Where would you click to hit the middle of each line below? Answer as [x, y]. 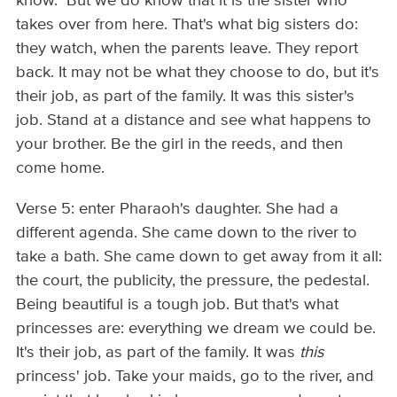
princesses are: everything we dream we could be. [196, 328]
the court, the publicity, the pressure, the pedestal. [193, 280]
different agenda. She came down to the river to [187, 233]
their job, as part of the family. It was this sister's [186, 97]
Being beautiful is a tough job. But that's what [178, 304]
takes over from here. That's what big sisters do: [187, 25]
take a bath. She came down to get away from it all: [199, 257]
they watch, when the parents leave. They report [187, 49]
